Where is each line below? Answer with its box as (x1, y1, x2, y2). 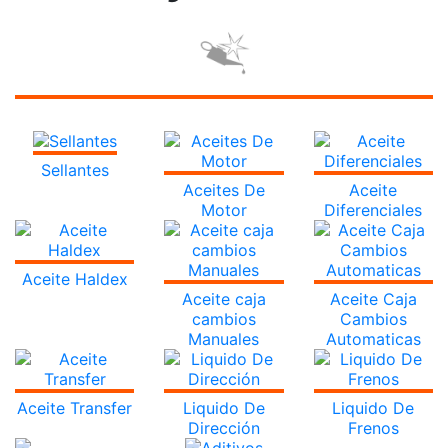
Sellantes (40, 160, 109, 181)
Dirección (187, 417, 260, 438)
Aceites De (182, 180, 265, 201)
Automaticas (325, 328, 421, 349)
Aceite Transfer (17, 397, 133, 418)
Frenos (347, 417, 399, 438)
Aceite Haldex (21, 268, 128, 289)
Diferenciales (324, 200, 423, 221)
